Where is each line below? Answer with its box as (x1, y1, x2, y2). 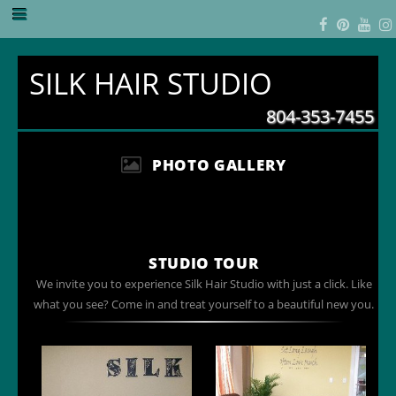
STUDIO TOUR (148, 251, 260, 273)
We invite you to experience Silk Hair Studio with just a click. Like (35, 275, 372, 292)
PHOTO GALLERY (151, 153, 286, 175)
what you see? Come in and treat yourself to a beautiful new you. (34, 295, 375, 312)
